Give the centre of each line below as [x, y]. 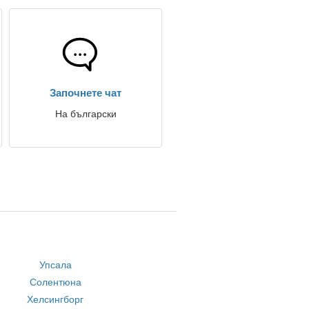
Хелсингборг [56, 299]
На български [86, 114]
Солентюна [55, 282]
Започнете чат [86, 93]
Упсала [55, 265]
